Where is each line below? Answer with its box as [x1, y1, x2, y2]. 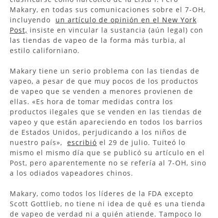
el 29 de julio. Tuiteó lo [97, 137, 185, 147]
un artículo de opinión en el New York [55, 15, 197, 24]
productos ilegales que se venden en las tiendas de [10, 107, 202, 116]
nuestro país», [10, 137, 67, 147]
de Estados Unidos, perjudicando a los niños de [10, 127, 187, 137]
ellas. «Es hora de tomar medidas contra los [10, 96, 173, 106]
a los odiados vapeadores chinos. [10, 168, 136, 178]
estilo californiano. [10, 45, 80, 55]
